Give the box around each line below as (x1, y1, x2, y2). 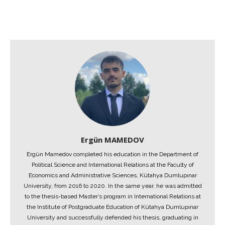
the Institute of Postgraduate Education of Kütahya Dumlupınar (27, 203, 198, 210)
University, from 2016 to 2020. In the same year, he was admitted (23, 182, 202, 189)
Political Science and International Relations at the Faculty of (31, 161, 194, 168)
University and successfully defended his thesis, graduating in (27, 214, 198, 221)
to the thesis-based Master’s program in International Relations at (24, 193, 201, 200)
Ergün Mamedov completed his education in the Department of (27, 151, 198, 158)
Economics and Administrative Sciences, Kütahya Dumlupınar (28, 172, 197, 179)
